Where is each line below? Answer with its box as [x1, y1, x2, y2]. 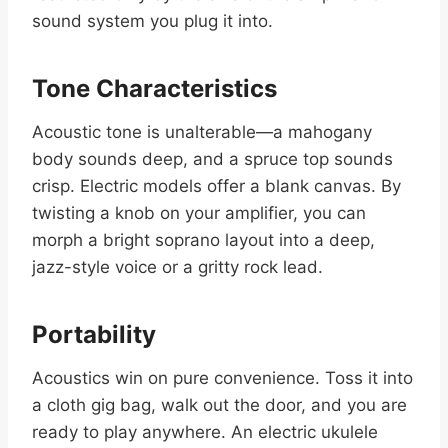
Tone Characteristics [32, 74, 277, 104]
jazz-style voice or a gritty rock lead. [32, 257, 323, 278]
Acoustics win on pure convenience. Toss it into [32, 368, 413, 389]
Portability [32, 320, 156, 350]
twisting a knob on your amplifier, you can [32, 203, 366, 224]
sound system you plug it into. [32, 11, 273, 32]
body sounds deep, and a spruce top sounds [32, 149, 393, 170]
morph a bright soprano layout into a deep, [32, 230, 375, 251]
